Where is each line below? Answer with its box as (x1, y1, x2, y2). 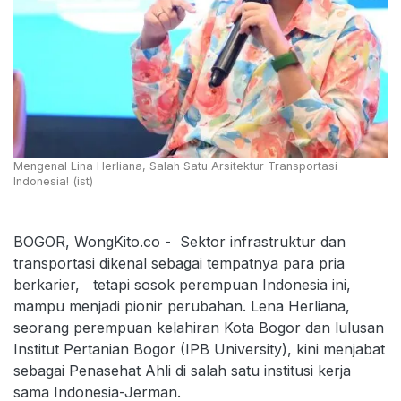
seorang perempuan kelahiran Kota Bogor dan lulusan (13, 318, 384, 337)
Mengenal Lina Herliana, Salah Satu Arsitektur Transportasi (13, 158, 337, 173)
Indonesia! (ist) (13, 174, 93, 188)
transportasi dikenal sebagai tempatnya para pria (13, 253, 345, 272)
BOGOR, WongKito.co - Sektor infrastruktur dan (13, 232, 346, 251)
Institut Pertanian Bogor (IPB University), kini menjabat (13, 339, 385, 358)
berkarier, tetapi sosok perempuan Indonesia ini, (13, 275, 351, 294)
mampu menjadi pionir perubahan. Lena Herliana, (13, 296, 350, 315)
